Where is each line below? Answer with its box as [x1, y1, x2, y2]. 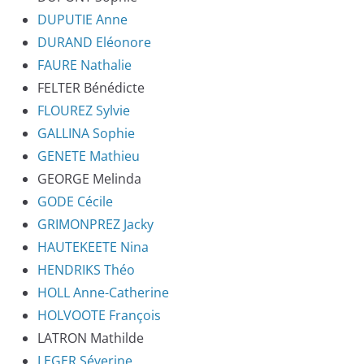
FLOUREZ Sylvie [37, 102, 130, 120]
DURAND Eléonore [37, 33, 151, 52]
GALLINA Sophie [37, 124, 135, 143]
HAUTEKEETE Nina [37, 238, 149, 257]
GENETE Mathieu [37, 147, 140, 166]
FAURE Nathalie [37, 56, 132, 75]
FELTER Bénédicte [37, 79, 145, 97]
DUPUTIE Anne [37, 11, 128, 29]
